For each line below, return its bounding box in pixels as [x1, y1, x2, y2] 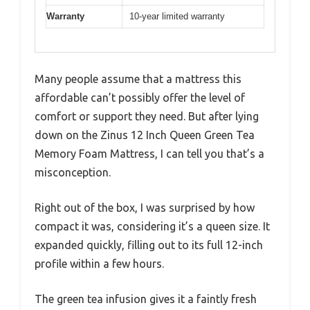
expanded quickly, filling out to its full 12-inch [35, 239, 263, 252]
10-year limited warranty [129, 10, 225, 21]
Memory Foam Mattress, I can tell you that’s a [35, 147, 264, 161]
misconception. [35, 166, 111, 179]
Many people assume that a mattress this [35, 73, 241, 86]
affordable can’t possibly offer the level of [35, 91, 245, 104]
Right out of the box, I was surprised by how [35, 201, 255, 215]
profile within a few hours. [35, 257, 164, 271]
